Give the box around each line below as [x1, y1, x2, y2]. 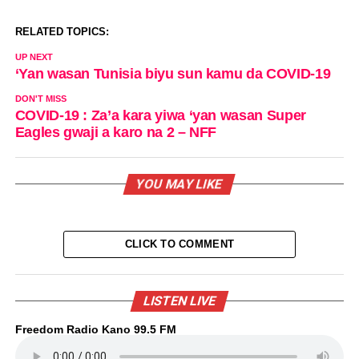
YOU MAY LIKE [135, 175, 225, 192]
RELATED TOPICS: [14, 25, 109, 38]
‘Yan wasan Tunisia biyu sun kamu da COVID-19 [14, 65, 331, 82]
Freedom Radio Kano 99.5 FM [14, 322, 176, 336]
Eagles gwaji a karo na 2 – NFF [14, 123, 217, 140]
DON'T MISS [14, 93, 67, 103]
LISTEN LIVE [141, 292, 218, 309]
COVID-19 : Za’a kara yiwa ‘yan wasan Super [14, 107, 306, 123]
